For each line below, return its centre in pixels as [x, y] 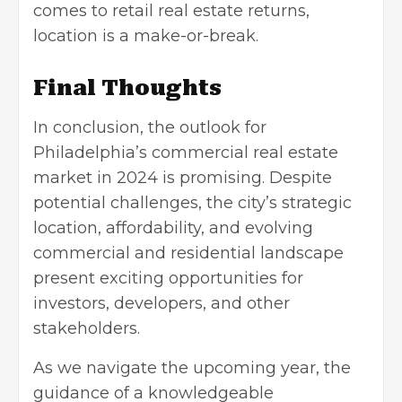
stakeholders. [87, 328]
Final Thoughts [127, 87]
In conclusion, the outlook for [150, 127]
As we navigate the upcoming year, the [192, 367]
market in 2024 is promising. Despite [183, 177]
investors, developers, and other [162, 303]
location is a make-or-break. [148, 35]
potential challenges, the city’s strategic [192, 202]
